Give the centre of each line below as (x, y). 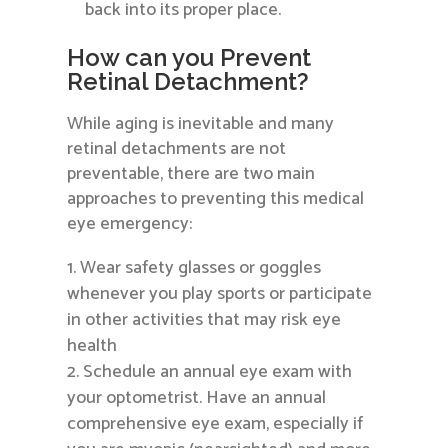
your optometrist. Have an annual (197, 398)
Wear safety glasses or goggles (201, 268)
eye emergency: (130, 224)
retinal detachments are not (177, 149)
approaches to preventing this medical (216, 199)
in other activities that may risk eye (204, 320)
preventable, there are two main (191, 174)
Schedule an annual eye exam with (218, 372)
